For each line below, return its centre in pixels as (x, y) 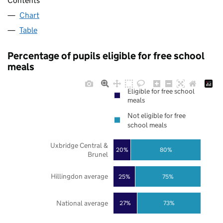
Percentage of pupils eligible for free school (106, 56)
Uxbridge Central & (79, 145)
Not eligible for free (156, 116)
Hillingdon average (79, 176)
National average (82, 203)
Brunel (98, 155)
